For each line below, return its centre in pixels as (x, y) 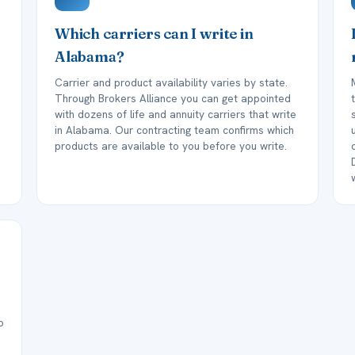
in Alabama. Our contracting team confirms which (174, 130)
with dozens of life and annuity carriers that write (176, 114)
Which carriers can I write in (154, 34)
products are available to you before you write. (171, 146)
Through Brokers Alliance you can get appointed (173, 98)
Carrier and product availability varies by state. (171, 82)
